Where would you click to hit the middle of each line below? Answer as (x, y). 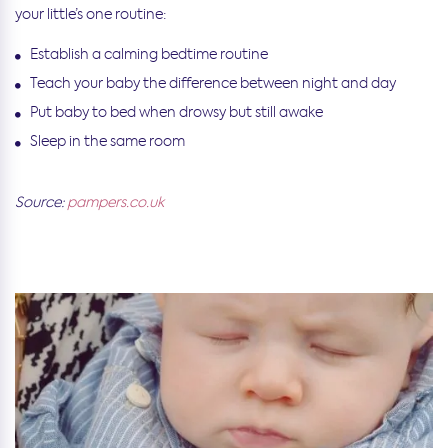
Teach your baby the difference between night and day (213, 83)
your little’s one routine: (90, 14)
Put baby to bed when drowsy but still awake (176, 112)
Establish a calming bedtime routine (149, 54)
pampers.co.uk (115, 202)
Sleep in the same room (107, 141)
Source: (41, 202)
